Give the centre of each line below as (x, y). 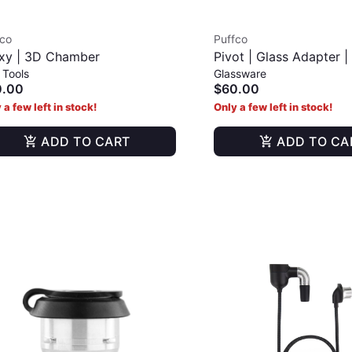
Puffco (231, 39)
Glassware (240, 73)
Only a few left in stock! (273, 107)
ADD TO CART (86, 141)
